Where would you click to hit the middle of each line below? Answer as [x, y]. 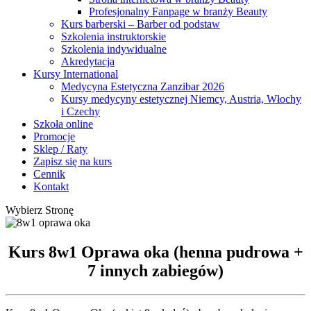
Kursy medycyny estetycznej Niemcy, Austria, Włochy [181, 99]
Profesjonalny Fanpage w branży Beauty [178, 11]
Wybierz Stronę [40, 210]
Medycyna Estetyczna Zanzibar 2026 [143, 86]
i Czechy [81, 111]
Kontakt [51, 186]
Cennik [49, 174]
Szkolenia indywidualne [114, 49]
